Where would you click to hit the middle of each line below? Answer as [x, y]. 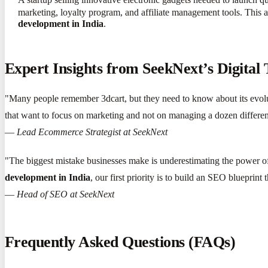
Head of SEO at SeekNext [66, 194]
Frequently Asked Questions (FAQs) [120, 242]
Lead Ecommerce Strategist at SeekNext [92, 132]
